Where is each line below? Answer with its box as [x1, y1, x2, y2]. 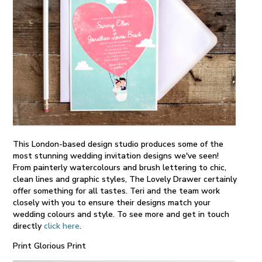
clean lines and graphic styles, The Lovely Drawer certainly [13, 173, 237, 185]
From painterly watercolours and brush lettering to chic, [13, 161, 227, 173]
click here [44, 220, 80, 232]
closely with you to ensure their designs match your [13, 196, 211, 208]
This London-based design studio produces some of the [13, 138, 224, 150]
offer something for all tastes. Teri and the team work [13, 185, 220, 196]
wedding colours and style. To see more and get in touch [13, 208, 230, 220]
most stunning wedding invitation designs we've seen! [13, 150, 219, 161]
